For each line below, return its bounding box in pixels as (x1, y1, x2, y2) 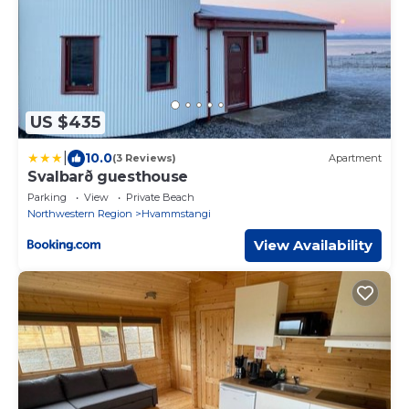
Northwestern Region (27, 206, 132, 220)
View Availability (254, 236, 372, 254)
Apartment (329, 152, 382, 165)
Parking (27, 190, 67, 204)
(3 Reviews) (112, 152, 176, 165)
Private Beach (126, 190, 194, 204)
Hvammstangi (142, 206, 211, 220)
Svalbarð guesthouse (27, 167, 188, 185)
